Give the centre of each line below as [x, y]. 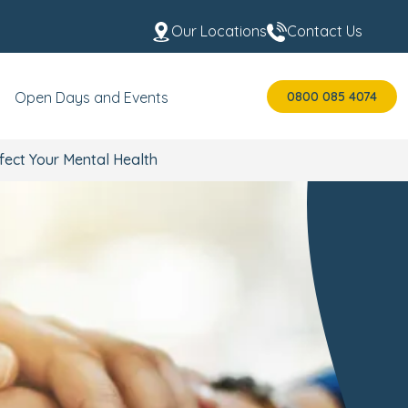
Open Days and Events [92, 97]
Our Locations [219, 31]
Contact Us [325, 31]
